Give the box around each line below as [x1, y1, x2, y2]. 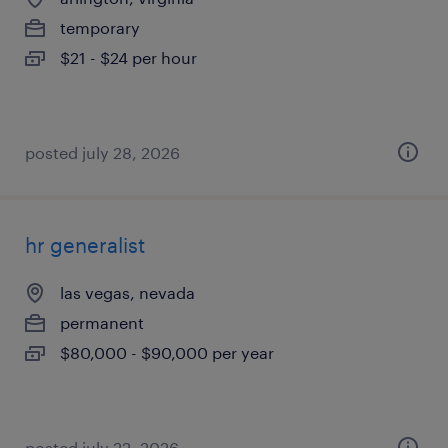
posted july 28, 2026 [25, 143, 180, 162]
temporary [60, 18, 140, 37]
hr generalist [25, 233, 145, 257]
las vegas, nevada [60, 283, 195, 302]
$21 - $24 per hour [60, 48, 197, 67]
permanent [60, 313, 144, 332]
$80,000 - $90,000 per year [60, 343, 274, 362]
